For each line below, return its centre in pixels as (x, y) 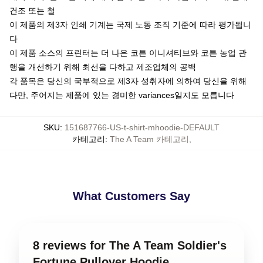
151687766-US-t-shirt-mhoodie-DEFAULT (142, 127)
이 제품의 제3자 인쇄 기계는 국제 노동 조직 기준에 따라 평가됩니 (130, 24)
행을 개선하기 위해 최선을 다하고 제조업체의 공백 (103, 67)
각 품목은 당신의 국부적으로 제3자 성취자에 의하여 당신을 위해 (128, 81)
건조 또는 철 (32, 10)
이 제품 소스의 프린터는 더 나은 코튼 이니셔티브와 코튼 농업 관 (128, 53)
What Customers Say (131, 196)
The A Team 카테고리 (149, 139)
